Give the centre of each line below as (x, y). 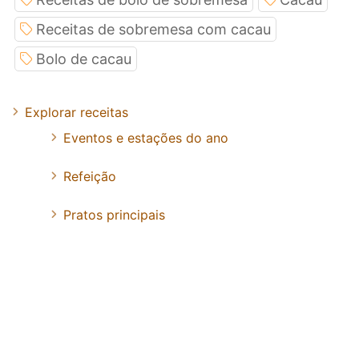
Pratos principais (114, 215)
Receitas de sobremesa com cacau (153, 30)
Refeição (90, 177)
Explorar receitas (77, 113)
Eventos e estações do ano (146, 138)
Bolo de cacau (84, 59)
